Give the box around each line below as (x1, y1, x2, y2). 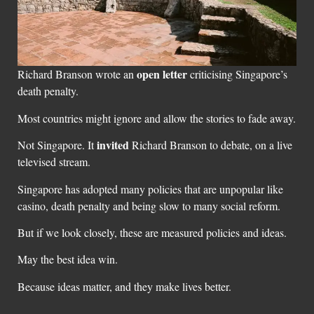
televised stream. (18, 154, 90, 170)
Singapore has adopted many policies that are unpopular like (18, 181, 283, 196)
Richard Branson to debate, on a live (129, 137, 292, 153)
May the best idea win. (18, 252, 118, 267)
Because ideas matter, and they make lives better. (18, 278, 231, 294)
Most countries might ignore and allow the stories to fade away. (18, 110, 296, 125)
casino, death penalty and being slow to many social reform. (18, 198, 280, 213)
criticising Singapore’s (187, 67, 287, 82)
